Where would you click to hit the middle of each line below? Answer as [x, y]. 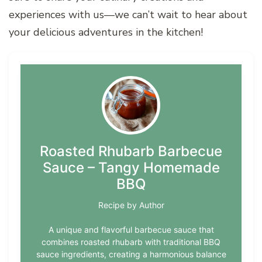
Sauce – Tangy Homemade [131, 167]
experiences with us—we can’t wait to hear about [128, 14]
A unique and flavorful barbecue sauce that [131, 229]
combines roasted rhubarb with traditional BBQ [131, 242]
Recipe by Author [131, 205]
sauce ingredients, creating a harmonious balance [131, 254]
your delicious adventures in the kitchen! [106, 32]
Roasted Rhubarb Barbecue [131, 151]
